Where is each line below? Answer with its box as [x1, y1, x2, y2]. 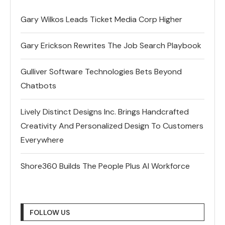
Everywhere [21, 134, 64, 145]
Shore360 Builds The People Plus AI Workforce [21, 160, 190, 171]
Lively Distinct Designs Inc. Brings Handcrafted [21, 106, 189, 117]
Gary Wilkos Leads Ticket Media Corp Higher [21, 14, 182, 25]
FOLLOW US [30, 207, 70, 217]
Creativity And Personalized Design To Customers [21, 120, 203, 131]
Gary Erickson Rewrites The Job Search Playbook [21, 40, 201, 51]
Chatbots [21, 80, 56, 91]
